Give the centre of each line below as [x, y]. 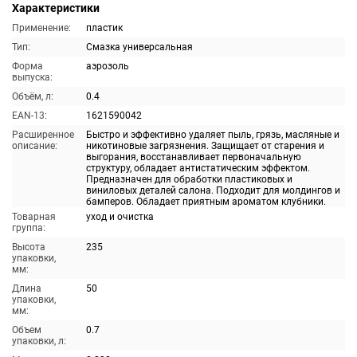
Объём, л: [33, 96]
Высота [29, 247]
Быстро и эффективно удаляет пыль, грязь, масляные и [213, 135]
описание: [35, 146]
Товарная [34, 217]
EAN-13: [29, 116]
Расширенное [43, 135]
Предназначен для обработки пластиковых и [189, 179]
